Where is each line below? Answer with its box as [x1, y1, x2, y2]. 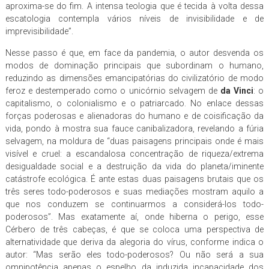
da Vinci [220, 85, 253, 95]
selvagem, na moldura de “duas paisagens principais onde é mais [5, 136, 264, 146]
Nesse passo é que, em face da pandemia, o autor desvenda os [5, 47, 264, 58]
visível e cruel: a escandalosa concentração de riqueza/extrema [5, 148, 264, 159]
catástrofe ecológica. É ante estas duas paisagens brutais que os [5, 174, 264, 184]
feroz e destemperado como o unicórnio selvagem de [5, 85, 220, 95]
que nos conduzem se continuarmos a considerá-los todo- [5, 199, 264, 209]
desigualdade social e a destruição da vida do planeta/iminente [5, 161, 264, 171]
